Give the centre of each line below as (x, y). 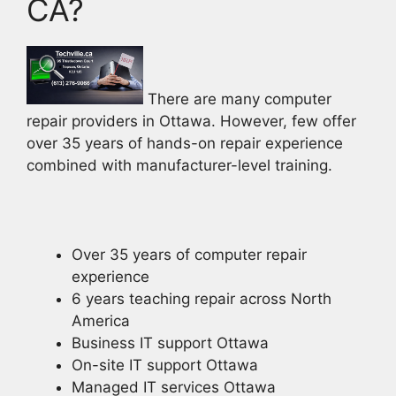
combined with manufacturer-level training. (179, 165)
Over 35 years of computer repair (189, 254)
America (101, 320)
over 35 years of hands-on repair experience (185, 143)
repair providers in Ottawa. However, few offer (191, 121)
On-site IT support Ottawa (165, 365)
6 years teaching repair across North (202, 298)
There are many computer (237, 99)
